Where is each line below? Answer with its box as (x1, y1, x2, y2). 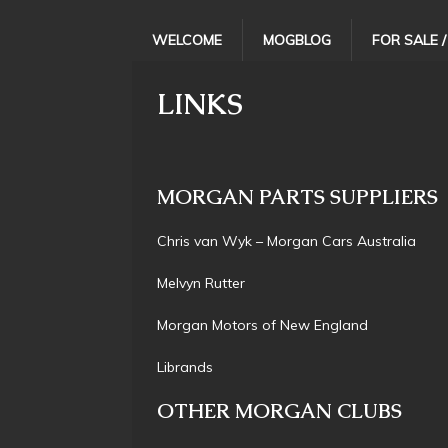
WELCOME (152, 30, 222, 49)
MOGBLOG (263, 30, 331, 49)
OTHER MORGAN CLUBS (157, 397, 402, 424)
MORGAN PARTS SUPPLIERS (157, 183, 438, 210)
